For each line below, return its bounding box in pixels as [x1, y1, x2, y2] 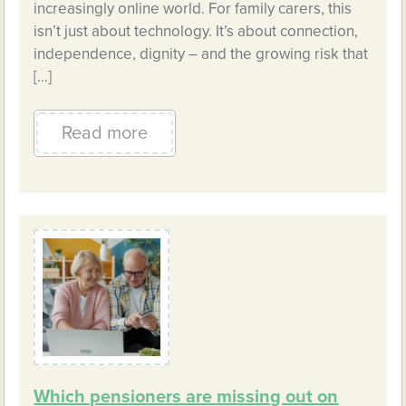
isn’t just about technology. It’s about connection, [34, 22, 359, 42]
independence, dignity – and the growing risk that [34, 44, 369, 64]
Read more [62, 122, 149, 145]
